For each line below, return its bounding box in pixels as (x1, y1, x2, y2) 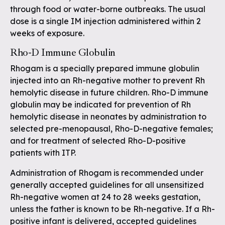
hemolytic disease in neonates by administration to (10, 111, 206, 122)
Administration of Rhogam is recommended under (10, 168, 203, 178)
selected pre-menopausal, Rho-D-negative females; (10, 124, 213, 134)
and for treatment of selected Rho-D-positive (10, 136, 186, 146)
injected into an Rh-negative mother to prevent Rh (10, 75, 205, 85)
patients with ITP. (10, 148, 76, 158)
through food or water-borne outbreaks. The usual (10, 4, 205, 14)
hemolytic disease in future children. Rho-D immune (10, 87, 208, 97)
